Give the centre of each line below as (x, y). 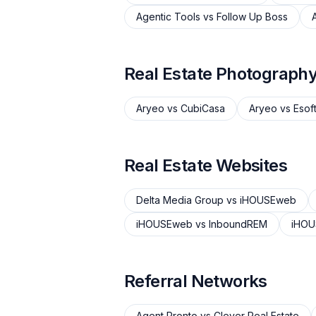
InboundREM (238, 224)
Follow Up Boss (252, 17)
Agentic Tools (168, 17)
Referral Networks (196, 281)
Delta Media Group (180, 200)
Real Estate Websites (206, 165)
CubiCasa (203, 108)
